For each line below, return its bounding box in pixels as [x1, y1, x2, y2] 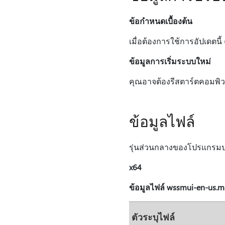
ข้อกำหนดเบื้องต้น [129, 16, 192, 26]
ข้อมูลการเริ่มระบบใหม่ [129, 56, 211, 66]
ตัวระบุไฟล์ [131, 211, 175, 222]
